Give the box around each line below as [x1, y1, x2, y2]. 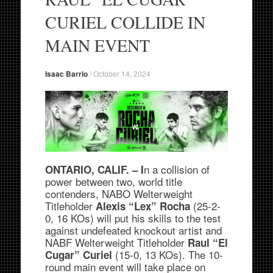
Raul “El [187, 235, 228, 250]
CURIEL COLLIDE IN [44, 10, 205, 34]
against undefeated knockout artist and [44, 222, 222, 238]
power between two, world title [44, 174, 182, 190]
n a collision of [143, 161, 210, 177]
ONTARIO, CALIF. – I [44, 162, 144, 177]
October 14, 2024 [93, 68, 151, 79]
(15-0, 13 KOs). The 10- [115, 247, 223, 263]
